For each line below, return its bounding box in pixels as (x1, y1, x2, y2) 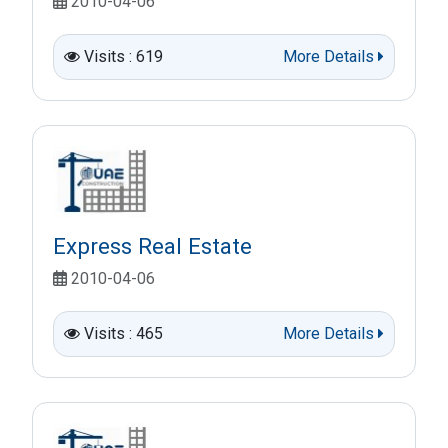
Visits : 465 (84, 323, 163, 343)
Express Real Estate (53, 232, 252, 259)
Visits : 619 (84, 46, 163, 66)
